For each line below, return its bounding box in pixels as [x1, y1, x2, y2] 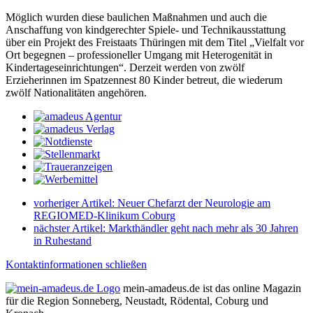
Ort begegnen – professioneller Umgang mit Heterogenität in [6, 49, 272, 61]
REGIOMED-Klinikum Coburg [34, 210, 175, 221]
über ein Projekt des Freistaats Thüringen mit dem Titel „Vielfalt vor [6, 36, 304, 48]
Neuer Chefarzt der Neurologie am [117, 197, 270, 209]
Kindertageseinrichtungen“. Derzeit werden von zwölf [6, 61, 245, 73]
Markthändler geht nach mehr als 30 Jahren [108, 222, 298, 234]
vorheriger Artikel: [34, 197, 117, 209]
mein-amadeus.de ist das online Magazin [120, 282, 301, 294]
